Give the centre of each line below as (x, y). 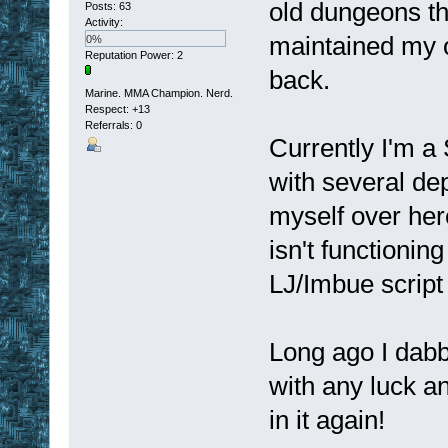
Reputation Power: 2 (133, 55)
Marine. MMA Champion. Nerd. (158, 92)
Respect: (108, 108)
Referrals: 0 (113, 124)
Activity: (103, 22)
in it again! (326, 419)
